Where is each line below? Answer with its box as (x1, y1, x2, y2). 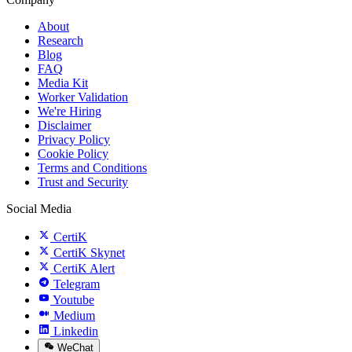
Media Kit (38, 76, 88, 90)
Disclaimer (38, 119, 91, 133)
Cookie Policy (38, 147, 108, 161)
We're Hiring (38, 104, 101, 119)
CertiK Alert (53, 262, 115, 276)
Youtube (53, 293, 94, 307)
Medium (53, 309, 95, 323)
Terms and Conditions (38, 161, 147, 175)
